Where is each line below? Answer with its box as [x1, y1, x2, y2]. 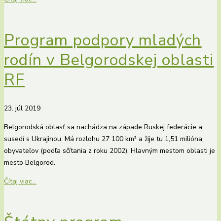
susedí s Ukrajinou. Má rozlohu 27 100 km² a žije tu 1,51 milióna [4, 134, 202, 144]
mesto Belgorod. [4, 158, 55, 168]
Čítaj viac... [4, 177, 37, 186]
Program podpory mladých [4, 29, 202, 51]
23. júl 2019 [4, 104, 40, 113]
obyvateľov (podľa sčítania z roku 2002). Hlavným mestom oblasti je [4, 146, 215, 156]
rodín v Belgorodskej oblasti [4, 49, 214, 71]
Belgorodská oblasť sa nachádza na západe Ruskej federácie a [4, 122, 202, 132]
